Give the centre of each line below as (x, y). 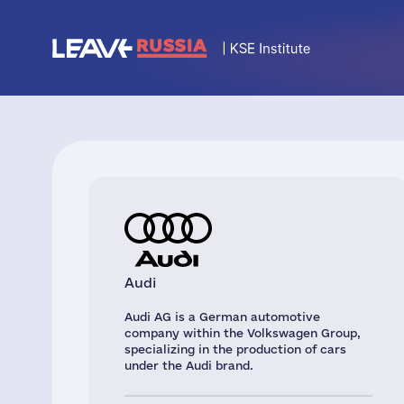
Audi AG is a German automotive (222, 317)
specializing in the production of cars (235, 349)
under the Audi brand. (189, 365)
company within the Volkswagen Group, (243, 333)
